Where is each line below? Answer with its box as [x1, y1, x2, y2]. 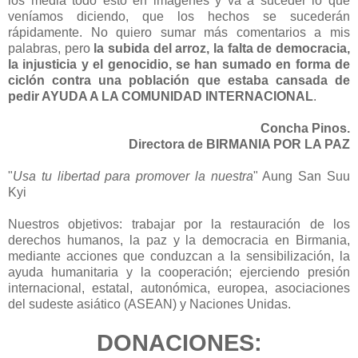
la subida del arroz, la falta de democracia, [93, 41, 351, 55]
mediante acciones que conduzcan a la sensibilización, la [8, 249, 350, 263]
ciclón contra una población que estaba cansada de [8, 73, 350, 87]
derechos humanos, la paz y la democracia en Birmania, [8, 233, 350, 247]
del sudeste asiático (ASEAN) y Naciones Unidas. [8, 296, 291, 311]
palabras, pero [8, 41, 94, 55]
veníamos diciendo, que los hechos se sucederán [8, 9, 350, 23]
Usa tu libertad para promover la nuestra [13, 169, 253, 183]
